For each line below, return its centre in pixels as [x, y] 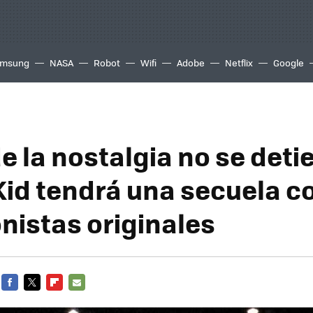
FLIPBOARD [71, 299]
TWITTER [43, 299]
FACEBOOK [25, 299]
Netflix [239, 63]
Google [289, 63]
